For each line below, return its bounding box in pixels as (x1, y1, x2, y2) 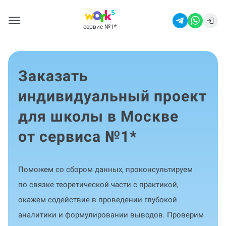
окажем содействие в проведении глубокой (18, 195, 177, 204)
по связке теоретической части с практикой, (18, 180, 179, 189)
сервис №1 (83, 23, 114, 30)
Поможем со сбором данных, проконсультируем (18, 165, 193, 174)
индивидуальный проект (18, 87, 207, 105)
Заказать (18, 67, 88, 85)
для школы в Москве (18, 107, 179, 125)
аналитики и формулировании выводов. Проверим (18, 210, 204, 219)
